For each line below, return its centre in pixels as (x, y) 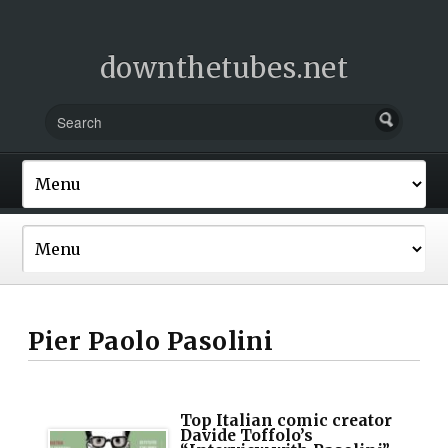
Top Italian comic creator (286, 420)
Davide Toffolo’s (247, 435)
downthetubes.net (224, 68)
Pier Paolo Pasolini (151, 341)
